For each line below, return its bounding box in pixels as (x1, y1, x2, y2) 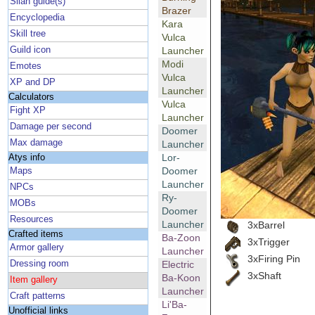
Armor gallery (10, 243, 65, 253)
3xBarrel (247, 219, 285, 231)
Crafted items (8, 229, 63, 239)
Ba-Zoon (161, 232, 200, 244)
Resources (10, 214, 54, 225)
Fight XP (10, 105, 46, 116)
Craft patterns (10, 291, 66, 302)
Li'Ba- (161, 299, 187, 311)
